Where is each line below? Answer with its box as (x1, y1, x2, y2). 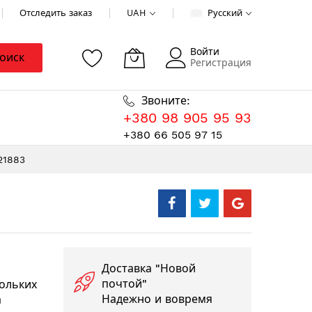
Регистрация (190, 57, 251, 68)
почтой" (102, 277, 147, 290)
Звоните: (141, 93, 190, 107)
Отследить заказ (19, 8, 92, 18)
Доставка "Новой (102, 262, 196, 275)
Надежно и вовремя (102, 292, 212, 306)
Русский (208, 8, 242, 18)
